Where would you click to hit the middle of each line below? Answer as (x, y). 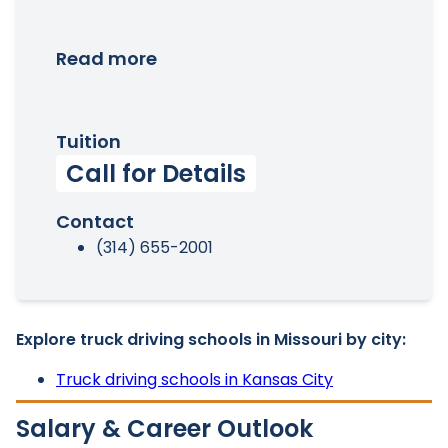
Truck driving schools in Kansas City (194, 379)
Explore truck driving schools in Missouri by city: (211, 339)
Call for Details (156, 173)
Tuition (88, 141)
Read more (106, 58)
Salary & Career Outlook (164, 428)
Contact (95, 221)
